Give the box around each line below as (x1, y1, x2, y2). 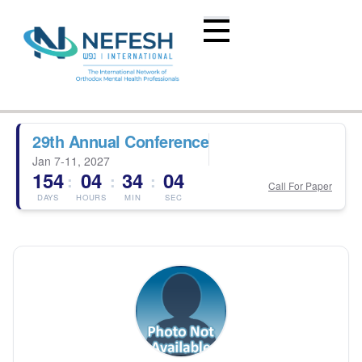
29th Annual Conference (32, 129, 208, 153)
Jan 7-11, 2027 (32, 153, 110, 169)
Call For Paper (268, 179, 332, 192)
